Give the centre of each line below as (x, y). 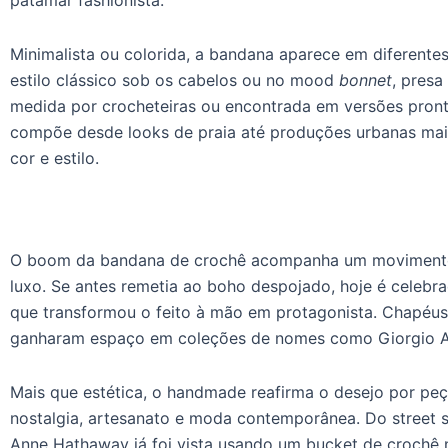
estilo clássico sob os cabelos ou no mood (174, 79)
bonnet (365, 79)
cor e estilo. (54, 157)
